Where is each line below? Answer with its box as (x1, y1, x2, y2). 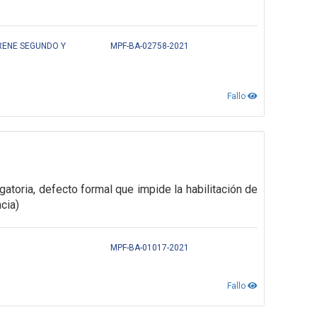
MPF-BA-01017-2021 (110, 243, 190, 253)
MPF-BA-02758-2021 (110, 41, 190, 51)
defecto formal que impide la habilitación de (38, 183, 258, 196)
